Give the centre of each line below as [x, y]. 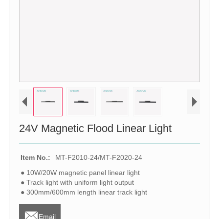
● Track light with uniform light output [77, 182]
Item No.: [35, 157]
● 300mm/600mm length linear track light [84, 192]
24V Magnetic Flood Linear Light [95, 128]
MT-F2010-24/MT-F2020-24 [99, 157]
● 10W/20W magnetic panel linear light [80, 172]
